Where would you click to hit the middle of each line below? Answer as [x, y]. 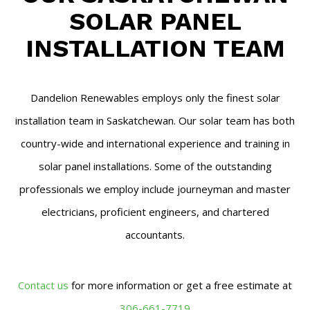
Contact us [43, 285]
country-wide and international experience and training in [155, 143]
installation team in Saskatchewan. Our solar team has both [155, 120]
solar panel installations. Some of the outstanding [155, 166]
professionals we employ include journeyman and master [155, 189]
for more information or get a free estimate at [180, 285]
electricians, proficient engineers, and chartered [155, 212]
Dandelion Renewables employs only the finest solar [155, 98]
